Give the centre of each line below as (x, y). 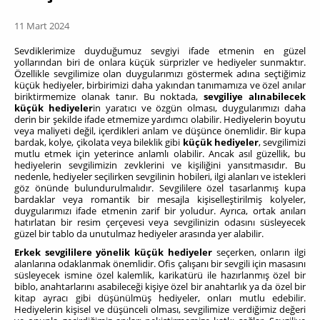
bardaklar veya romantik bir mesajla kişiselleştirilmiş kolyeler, (160, 199)
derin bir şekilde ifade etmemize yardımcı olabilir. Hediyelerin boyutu (160, 119)
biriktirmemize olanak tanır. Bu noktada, (109, 96)
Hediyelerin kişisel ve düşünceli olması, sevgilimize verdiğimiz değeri (160, 309)
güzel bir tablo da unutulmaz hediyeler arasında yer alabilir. (139, 233)
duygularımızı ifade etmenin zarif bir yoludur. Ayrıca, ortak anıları (160, 210)
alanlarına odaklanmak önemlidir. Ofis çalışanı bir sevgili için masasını (160, 263)
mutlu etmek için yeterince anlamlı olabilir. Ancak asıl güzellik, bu (160, 153)
